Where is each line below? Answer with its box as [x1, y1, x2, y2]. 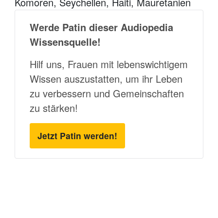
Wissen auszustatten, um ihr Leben [30, 71, 182, 86]
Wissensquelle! [30, 34, 101, 49]
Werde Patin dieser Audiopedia [30, 19, 173, 34]
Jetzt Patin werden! [37, 129, 117, 142]
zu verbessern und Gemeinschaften [30, 86, 184, 100]
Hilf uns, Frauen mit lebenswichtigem [30, 56, 188, 71]
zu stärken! [30, 100, 78, 115]
